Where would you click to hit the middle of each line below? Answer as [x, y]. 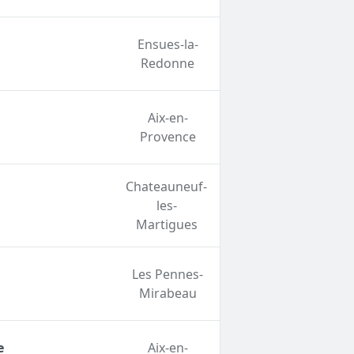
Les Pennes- [168, 275]
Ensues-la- [168, 45]
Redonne [168, 64]
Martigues [166, 225]
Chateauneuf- [167, 187]
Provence [168, 137]
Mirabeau [168, 294]
